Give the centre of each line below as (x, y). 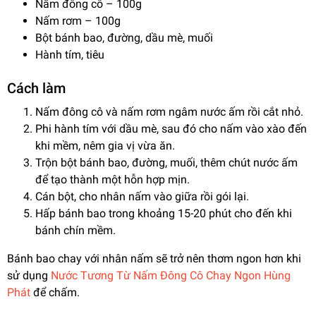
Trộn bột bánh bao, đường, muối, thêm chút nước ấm (166, 163)
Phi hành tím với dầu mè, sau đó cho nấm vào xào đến (171, 129)
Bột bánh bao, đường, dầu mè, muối (124, 38)
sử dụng (29, 276)
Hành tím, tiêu (70, 55)
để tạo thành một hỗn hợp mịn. (113, 180)
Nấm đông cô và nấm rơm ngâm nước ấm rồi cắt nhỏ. (169, 112)
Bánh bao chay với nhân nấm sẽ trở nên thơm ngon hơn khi (154, 259)
